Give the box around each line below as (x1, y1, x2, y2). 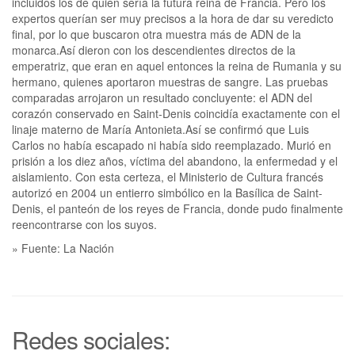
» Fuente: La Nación (12, 239, 114, 256)
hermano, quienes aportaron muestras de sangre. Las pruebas (12, 73, 328, 90)
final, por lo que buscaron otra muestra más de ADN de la (12, 25, 301, 42)
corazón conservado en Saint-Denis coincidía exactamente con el (12, 105, 340, 121)
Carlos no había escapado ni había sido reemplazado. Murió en (12, 136, 331, 153)
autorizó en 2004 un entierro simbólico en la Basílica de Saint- (12, 184, 323, 200)
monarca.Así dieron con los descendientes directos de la (12, 41, 296, 58)
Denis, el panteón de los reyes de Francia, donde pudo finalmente (12, 200, 343, 216)
